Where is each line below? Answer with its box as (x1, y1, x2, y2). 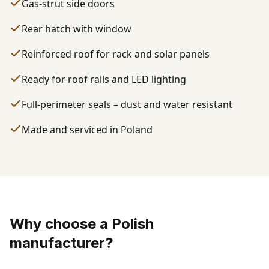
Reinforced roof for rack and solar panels (22, 47, 210, 61)
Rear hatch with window (22, 22, 131, 35)
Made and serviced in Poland (22, 123, 153, 136)
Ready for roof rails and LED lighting (22, 73, 186, 86)
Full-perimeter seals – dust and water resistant (22, 98, 232, 111)
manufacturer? (10, 234, 113, 252)
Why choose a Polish (10, 215, 154, 232)
